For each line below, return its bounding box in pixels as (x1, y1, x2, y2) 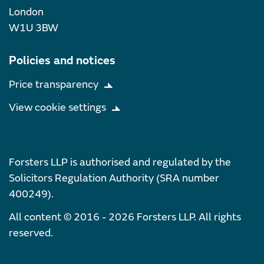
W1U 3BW (9, 21, 58, 35)
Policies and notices (9, 52, 115, 68)
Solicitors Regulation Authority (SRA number (9, 171, 219, 185)
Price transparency (9, 77, 98, 91)
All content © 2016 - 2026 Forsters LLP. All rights (9, 210, 241, 224)
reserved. (9, 226, 53, 240)
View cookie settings (9, 100, 106, 114)
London (9, 5, 44, 19)
